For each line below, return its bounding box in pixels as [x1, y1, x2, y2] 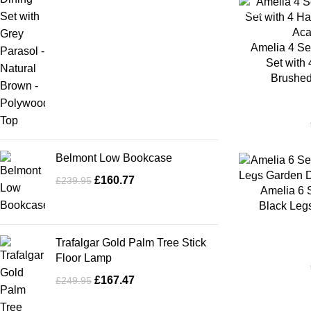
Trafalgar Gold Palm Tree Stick [56, 237, 206, 249]
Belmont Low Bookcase [56, 152, 172, 164]
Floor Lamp [56, 252, 112, 264]
